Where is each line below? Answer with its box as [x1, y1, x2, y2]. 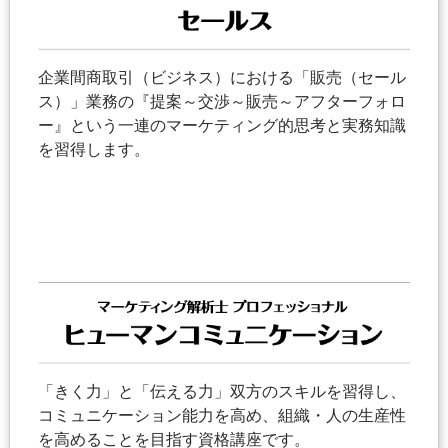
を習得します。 [37, 140, 150, 158]
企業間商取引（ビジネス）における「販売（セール [37, 68, 406, 86]
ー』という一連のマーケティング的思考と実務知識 [37, 116, 406, 134]
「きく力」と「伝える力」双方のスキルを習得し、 [37, 383, 406, 401]
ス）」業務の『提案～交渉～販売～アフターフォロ [37, 92, 406, 110]
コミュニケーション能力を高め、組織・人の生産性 [37, 407, 406, 425]
